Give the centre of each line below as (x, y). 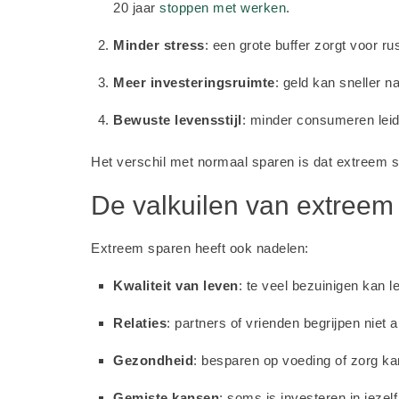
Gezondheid (153, 360)
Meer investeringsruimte (194, 82)
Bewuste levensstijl (178, 120)
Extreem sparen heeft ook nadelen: (200, 248)
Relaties (140, 323)
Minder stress (159, 45)
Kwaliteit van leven (176, 285)
